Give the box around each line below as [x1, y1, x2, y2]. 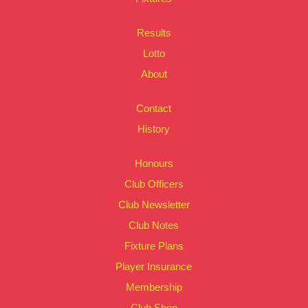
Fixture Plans [124, 240, 184, 252]
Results [136, 27, 171, 39]
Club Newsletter [118, 199, 190, 211]
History [137, 123, 170, 135]
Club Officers [124, 178, 184, 190]
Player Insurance [115, 261, 192, 273]
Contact [136, 102, 172, 115]
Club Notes [129, 219, 179, 232]
